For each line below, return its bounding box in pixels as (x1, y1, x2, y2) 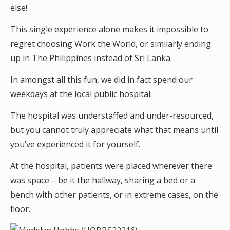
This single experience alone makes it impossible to (10, 24, 208, 35)
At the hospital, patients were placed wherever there (10, 160, 212, 171)
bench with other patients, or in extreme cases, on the (10, 189, 218, 200)
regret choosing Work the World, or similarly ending (10, 38, 211, 49)
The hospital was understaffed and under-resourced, (10, 110, 214, 121)
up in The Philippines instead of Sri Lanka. (10, 52, 172, 64)
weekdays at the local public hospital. (10, 88, 154, 100)
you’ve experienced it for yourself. (10, 139, 142, 150)
